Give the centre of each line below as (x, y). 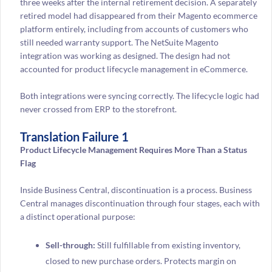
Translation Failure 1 (74, 136)
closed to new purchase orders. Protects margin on (141, 260)
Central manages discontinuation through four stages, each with (140, 203)
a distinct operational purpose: (78, 217)
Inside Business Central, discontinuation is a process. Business (136, 190)
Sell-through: (70, 245)
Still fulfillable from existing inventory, (168, 245)
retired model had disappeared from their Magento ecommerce (138, 15)
